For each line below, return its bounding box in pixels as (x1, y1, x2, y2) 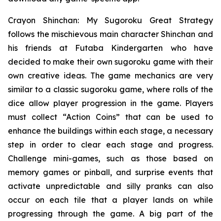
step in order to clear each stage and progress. (8, 140, 213, 149)
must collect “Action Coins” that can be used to (8, 112, 213, 122)
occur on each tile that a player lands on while (8, 195, 213, 205)
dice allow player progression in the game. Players (8, 98, 213, 108)
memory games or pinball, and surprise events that (8, 167, 213, 177)
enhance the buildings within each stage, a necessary (8, 126, 213, 136)
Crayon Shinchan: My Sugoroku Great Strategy (8, 15, 213, 25)
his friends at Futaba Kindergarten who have (8, 43, 213, 53)
